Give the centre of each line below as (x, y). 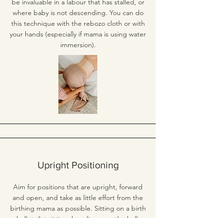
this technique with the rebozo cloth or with (78, 23)
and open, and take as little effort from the (78, 198)
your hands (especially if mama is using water (78, 34)
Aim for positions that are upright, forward (78, 187)
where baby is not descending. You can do (78, 13)
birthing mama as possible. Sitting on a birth (78, 208)
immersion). (78, 45)
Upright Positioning (78, 165)
